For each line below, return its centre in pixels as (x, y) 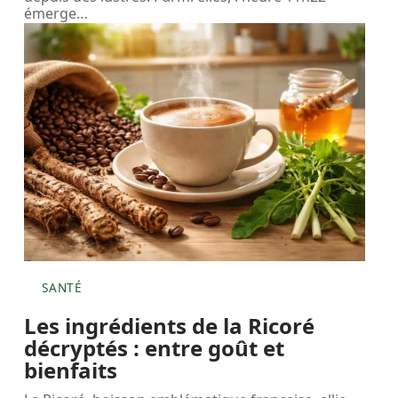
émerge (51, 13)
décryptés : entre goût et (155, 347)
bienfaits (71, 370)
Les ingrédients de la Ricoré (170, 325)
